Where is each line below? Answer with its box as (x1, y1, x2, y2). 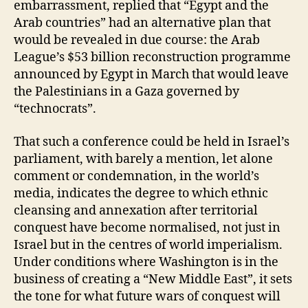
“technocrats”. (14, 101, 96, 118)
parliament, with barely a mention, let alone (14, 151, 273, 167)
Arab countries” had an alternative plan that (14, 15, 271, 32)
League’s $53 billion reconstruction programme (14, 49, 291, 66)
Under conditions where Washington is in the (14, 254, 278, 270)
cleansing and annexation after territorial (14, 202, 258, 219)
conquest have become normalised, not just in (14, 219, 280, 236)
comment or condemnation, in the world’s (14, 168, 259, 184)
